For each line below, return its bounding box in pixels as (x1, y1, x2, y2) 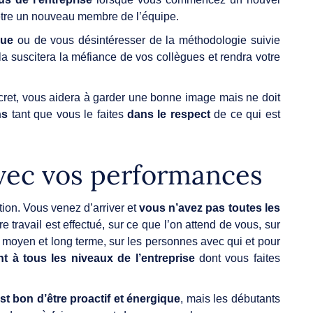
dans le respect (126, 108, 210, 120)
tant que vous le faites (11, 108, 127, 120)
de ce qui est (210, 108, 280, 120)
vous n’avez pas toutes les (136, 201, 280, 214)
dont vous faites (198, 252, 280, 264)
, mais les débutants (180, 292, 280, 305)
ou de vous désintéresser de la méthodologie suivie (13, 34, 280, 46)
